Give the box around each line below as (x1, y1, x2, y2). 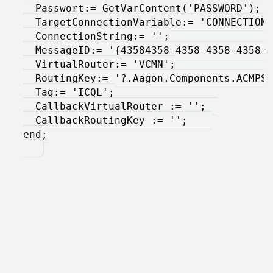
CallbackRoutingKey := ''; (23, 114, 212, 126)
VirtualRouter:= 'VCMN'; (23, 58, 175, 70)
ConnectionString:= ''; (23, 30, 169, 42)
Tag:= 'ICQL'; (23, 86, 115, 98)
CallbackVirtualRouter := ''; (23, 100, 218, 112)
